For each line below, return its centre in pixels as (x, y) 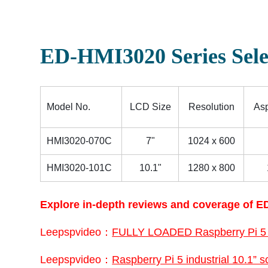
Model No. (69, 107)
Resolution (211, 107)
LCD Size (150, 107)
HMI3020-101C (80, 168)
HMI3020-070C (80, 141)
